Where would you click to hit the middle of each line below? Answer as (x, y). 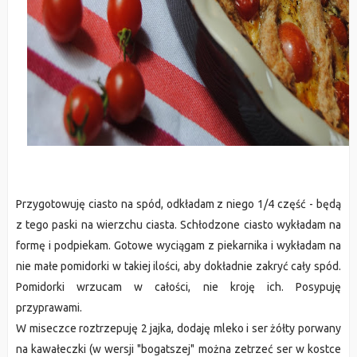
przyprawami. (49, 308)
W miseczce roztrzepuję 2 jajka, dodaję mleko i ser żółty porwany (178, 328)
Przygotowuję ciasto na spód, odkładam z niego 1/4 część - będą (178, 204)
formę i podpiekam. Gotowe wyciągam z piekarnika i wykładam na (178, 245)
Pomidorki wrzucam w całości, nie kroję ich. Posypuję (178, 287)
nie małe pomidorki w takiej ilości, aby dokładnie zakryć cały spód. (178, 266)
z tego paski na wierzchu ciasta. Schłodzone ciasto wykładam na (178, 225)
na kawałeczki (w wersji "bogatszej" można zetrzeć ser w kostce (178, 349)
